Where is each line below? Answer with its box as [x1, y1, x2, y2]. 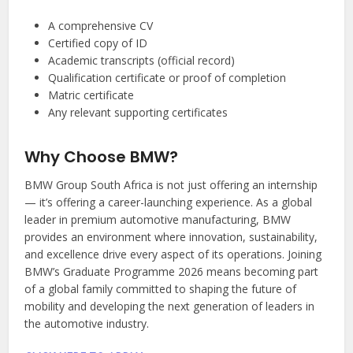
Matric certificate [48, 87, 135, 103]
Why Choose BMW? [24, 146, 179, 169]
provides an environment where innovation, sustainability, [24, 229, 318, 245]
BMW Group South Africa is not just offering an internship [24, 177, 318, 193]
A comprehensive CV [48, 18, 154, 34]
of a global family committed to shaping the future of [24, 281, 297, 297]
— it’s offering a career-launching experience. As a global [24, 195, 313, 210]
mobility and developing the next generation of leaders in [24, 299, 315, 314]
